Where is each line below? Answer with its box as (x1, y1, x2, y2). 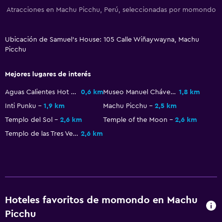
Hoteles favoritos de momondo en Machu (5, 195, 198, 205)
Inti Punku (5, 102, 36, 110)
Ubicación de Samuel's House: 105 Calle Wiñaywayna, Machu (5, 36, 199, 43)
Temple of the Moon (103, 116, 167, 123)
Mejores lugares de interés (5, 70, 91, 78)
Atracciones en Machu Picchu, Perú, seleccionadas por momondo (6, 6, 216, 13)
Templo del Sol (5, 116, 53, 123)
